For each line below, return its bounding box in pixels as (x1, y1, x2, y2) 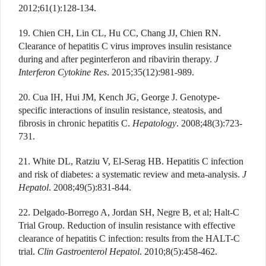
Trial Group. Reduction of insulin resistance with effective (18, 220, 235, 230)
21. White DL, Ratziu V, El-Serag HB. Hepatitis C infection (18, 156, 243, 166)
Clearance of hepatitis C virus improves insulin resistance (18, 40, 232, 51)
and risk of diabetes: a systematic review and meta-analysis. (18, 169, 242, 179)
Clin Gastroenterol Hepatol (37, 246, 140, 256)
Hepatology (132, 118, 176, 128)
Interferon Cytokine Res (18, 66, 107, 77)
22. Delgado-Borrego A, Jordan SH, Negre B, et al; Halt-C (18, 207, 239, 217)
